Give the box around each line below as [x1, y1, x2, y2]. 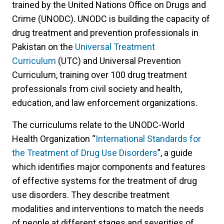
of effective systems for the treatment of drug [12, 175, 197, 186]
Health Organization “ [12, 133, 95, 144]
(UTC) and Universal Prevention [56, 55, 181, 66]
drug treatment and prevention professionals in [12, 27, 198, 38]
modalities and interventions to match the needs [12, 203, 204, 214]
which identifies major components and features [12, 161, 205, 172]
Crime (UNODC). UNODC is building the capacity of [12, 13, 210, 24]
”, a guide [157, 147, 192, 158]
